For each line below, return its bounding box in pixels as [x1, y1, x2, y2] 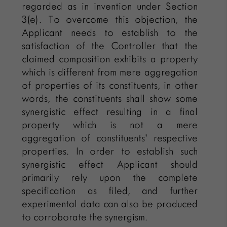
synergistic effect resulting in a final [22, 106, 198, 117]
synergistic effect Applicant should [22, 159, 198, 170]
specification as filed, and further [22, 185, 198, 196]
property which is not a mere [22, 119, 198, 130]
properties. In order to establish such [22, 145, 198, 157]
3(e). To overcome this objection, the [22, 14, 198, 25]
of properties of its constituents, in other [22, 80, 198, 91]
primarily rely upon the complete [22, 172, 198, 183]
